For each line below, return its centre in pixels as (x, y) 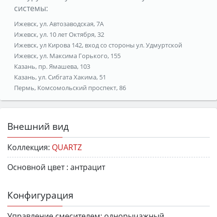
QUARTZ (67, 147)
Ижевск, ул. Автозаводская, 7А (59, 23)
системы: (31, 8)
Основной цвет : (38, 167)
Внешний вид (38, 126)
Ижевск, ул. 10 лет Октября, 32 (59, 34)
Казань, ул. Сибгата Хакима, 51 (60, 77)
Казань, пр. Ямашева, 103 (52, 66)
